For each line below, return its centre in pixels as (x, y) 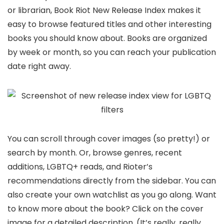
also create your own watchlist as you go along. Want (112, 195)
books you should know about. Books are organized (107, 38)
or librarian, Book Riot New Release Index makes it (104, 10)
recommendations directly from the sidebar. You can (112, 181)
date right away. (39, 66)
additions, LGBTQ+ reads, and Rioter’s (80, 167)
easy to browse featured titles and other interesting (109, 24)
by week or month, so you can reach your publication (112, 52)
